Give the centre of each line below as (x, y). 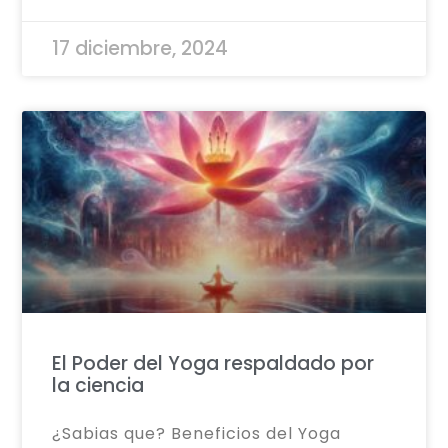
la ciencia (98, 385)
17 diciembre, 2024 (140, 49)
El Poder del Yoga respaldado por (213, 363)
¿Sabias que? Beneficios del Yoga (197, 433)
